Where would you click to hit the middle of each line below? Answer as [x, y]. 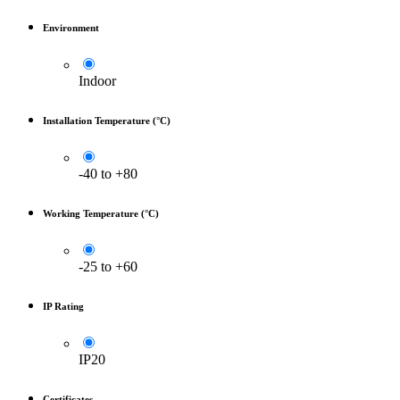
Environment [71, 27]
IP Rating [63, 306]
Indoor [97, 80]
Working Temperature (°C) [101, 213]
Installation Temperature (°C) [107, 120]
